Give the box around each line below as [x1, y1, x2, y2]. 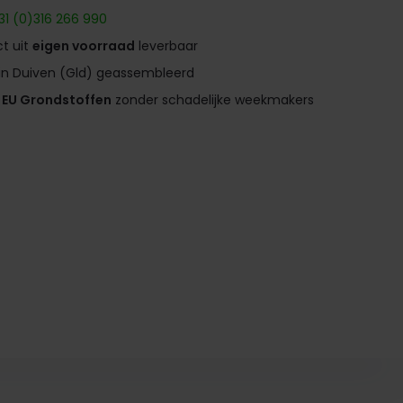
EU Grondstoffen [2, 91, 112, 109]
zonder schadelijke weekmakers [112, 91, 315, 109]
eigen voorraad [32, 37, 136, 55]
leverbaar [135, 37, 199, 55]
